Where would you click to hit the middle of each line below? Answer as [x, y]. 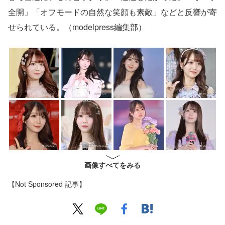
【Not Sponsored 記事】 [47, 184]
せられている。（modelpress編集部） [77, 27]
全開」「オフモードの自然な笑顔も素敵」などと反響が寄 [113, 12]
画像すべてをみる [113, 165]
